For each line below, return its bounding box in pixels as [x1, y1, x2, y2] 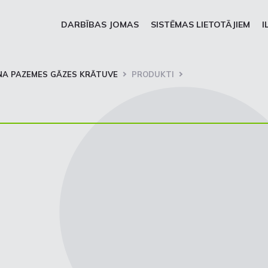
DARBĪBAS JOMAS [61, 19, 139, 30]
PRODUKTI [132, 69, 174, 79]
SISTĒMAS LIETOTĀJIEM [151, 19, 250, 30]
